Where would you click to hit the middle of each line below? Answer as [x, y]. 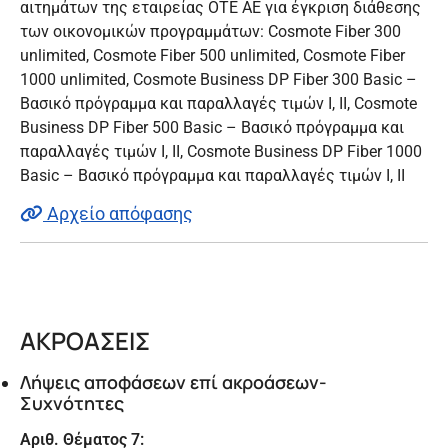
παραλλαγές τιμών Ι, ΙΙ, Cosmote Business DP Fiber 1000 [221, 151]
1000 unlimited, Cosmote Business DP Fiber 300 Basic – [218, 79]
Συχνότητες [72, 402]
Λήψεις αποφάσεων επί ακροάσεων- [173, 381]
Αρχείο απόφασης [118, 213]
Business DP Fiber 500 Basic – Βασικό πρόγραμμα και [212, 127]
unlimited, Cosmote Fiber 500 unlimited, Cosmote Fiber [212, 55]
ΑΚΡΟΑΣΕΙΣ [85, 340]
